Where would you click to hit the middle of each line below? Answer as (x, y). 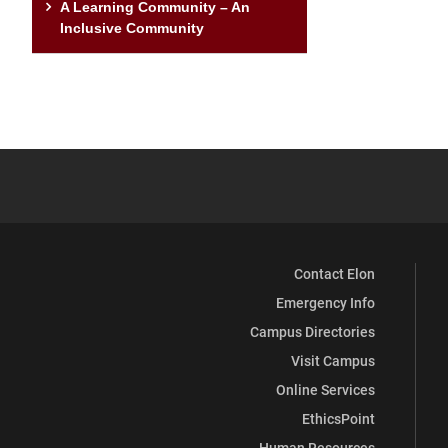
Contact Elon (334, 273)
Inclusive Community (132, 27)
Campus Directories (312, 331)
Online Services (325, 389)
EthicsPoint (338, 418)
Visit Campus (333, 360)
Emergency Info (325, 302)
